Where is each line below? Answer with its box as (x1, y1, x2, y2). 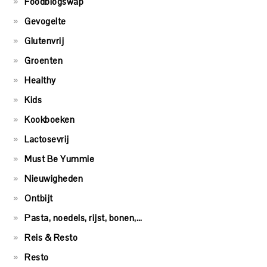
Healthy (24, 74, 56, 86)
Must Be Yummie (24, 153, 95, 165)
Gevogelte (24, 15, 66, 27)
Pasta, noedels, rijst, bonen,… (24, 212, 142, 224)
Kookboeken (24, 114, 75, 126)
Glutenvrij (24, 35, 64, 47)
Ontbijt (24, 193, 53, 204)
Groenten (24, 55, 63, 67)
